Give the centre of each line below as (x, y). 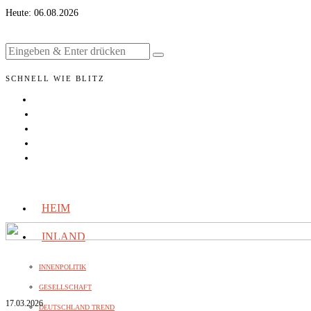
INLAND (64, 236)
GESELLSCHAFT (65, 287)
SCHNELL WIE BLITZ (55, 78)
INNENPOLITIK (62, 267)
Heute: (20, 13)
